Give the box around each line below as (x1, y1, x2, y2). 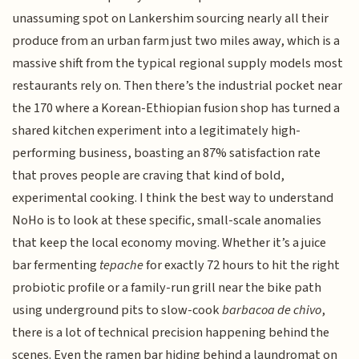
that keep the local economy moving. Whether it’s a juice (12, 233, 327, 253)
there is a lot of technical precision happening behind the (12, 323, 330, 343)
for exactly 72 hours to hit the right (143, 256, 341, 276)
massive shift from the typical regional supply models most (12, 54, 344, 74)
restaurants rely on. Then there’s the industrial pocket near (12, 76, 343, 96)
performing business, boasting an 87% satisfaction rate (12, 143, 321, 163)
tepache (99, 256, 144, 276)
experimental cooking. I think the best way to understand (12, 188, 334, 208)
